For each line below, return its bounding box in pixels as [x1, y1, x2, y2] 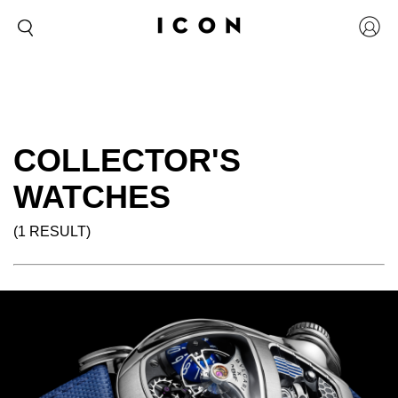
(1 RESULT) [13, 224, 91, 239]
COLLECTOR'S [13, 142, 241, 179]
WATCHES [13, 179, 171, 215]
